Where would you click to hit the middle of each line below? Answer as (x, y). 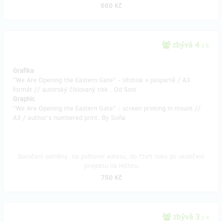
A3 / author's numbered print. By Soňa (69, 118)
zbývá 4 (186, 45)
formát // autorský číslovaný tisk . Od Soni (75, 89)
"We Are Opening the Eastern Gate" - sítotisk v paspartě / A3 (102, 80)
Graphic (24, 99)
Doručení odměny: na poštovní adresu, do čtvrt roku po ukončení (111, 156)
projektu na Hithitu (111, 166)
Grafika (23, 71)
